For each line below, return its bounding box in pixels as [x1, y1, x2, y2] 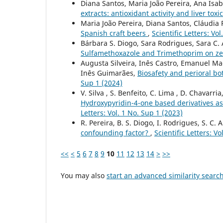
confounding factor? [81, 127, 150, 137]
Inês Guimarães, [81, 68, 137, 78]
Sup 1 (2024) [81, 78, 122, 88]
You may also [61, 171, 107, 181]
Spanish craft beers [81, 28, 148, 38]
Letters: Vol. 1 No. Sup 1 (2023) [81, 108, 183, 117]
